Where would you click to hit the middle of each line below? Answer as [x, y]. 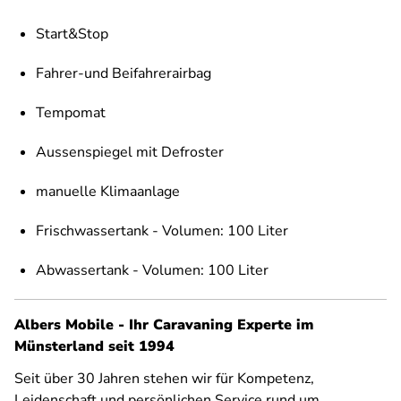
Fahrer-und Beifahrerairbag [124, 74]
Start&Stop [72, 34]
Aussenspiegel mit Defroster [130, 153]
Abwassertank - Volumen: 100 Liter [152, 271]
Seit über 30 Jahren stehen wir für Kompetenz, [164, 379]
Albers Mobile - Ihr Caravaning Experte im [164, 325]
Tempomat [71, 113]
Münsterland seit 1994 [94, 347]
